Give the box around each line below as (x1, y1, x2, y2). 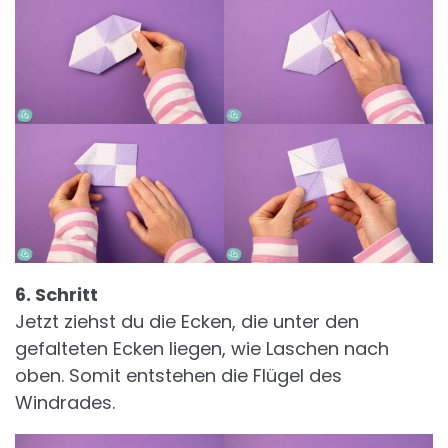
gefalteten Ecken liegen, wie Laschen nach (15, 335, 389, 361)
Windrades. (15, 389, 115, 415)
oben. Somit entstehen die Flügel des (15, 362, 342, 388)
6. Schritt (15, 281, 98, 307)
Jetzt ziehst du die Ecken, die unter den (15, 308, 359, 334)
